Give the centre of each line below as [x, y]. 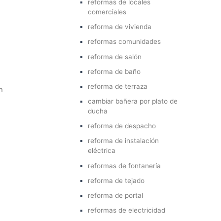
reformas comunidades [125, 42]
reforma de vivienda [120, 27]
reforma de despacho [122, 126]
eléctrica [102, 151]
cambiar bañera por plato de [133, 101]
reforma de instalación [124, 141]
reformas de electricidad [127, 210]
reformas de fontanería [125, 166]
